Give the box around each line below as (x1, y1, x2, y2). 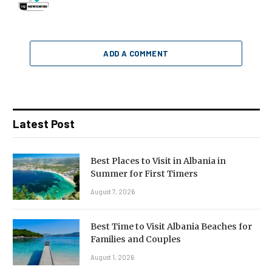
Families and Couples (90, 233, 181, 245)
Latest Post (13, 116, 75, 131)
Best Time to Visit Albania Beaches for (90, 220, 252, 232)
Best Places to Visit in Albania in (90, 155, 226, 166)
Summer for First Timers (90, 168, 198, 179)
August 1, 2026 (90, 253, 134, 261)
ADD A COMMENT (103, 48, 169, 58)
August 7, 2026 (90, 187, 135, 195)
